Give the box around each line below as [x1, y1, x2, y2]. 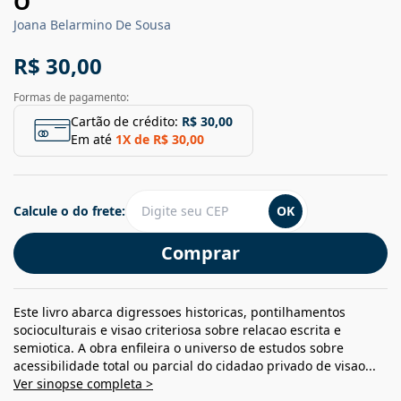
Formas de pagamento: [13, 89, 129, 105]
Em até [71, 130, 112, 148]
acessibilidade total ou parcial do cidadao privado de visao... [13, 356, 376, 374]
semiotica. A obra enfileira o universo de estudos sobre [13, 338, 344, 356]
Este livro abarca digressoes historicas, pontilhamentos [13, 303, 346, 320]
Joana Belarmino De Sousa [13, 15, 171, 33]
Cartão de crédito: [71, 112, 178, 130]
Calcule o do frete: [13, 201, 125, 219]
